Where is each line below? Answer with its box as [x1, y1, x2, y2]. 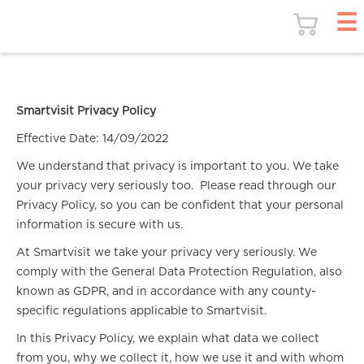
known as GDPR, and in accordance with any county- [16, 286, 316, 297]
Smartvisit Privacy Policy [16, 106, 156, 117]
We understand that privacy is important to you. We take [16, 161, 339, 172]
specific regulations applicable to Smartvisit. [16, 305, 266, 317]
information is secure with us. [16, 219, 183, 231]
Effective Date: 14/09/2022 [16, 133, 168, 145]
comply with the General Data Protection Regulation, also [16, 266, 342, 278]
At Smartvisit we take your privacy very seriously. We [16, 247, 317, 258]
